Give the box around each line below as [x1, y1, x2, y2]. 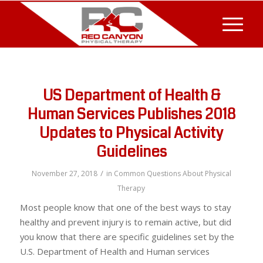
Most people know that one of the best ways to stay [19, 201, 231, 213]
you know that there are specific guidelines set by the [19, 231, 234, 242]
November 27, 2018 [31, 168, 97, 178]
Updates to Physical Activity [39, 123, 224, 144]
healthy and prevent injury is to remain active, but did [19, 216, 231, 228]
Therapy [117, 183, 146, 193]
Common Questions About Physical [113, 168, 231, 178]
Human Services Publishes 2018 [27, 104, 235, 125]
